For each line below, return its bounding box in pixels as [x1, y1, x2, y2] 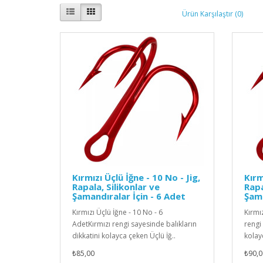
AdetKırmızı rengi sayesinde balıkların [72, 219, 197, 230]
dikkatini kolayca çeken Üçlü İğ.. [72, 231, 176, 241]
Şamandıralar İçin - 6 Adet [72, 190, 186, 203]
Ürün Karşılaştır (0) [182, 8, 243, 19]
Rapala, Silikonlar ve [72, 181, 160, 193]
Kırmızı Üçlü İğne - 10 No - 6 [72, 207, 163, 218]
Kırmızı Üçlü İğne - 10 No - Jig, [72, 171, 200, 184]
